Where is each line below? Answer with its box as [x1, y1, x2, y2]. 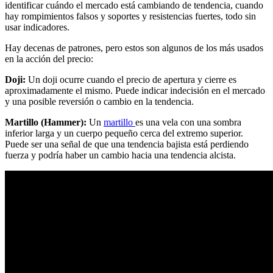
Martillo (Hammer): [5, 117, 87, 128]
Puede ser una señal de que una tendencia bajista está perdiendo [5, 139, 249, 150]
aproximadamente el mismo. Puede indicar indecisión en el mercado [5, 85, 265, 96]
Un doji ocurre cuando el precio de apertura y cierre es [26, 74, 236, 85]
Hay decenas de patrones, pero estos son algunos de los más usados [5, 43, 263, 54]
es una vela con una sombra [135, 117, 241, 128]
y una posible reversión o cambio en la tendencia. [5, 96, 194, 107]
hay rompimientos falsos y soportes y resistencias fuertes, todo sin [5, 11, 256, 22]
